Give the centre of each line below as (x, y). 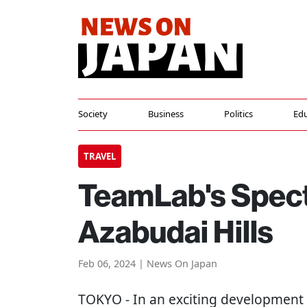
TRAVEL (100, 156)
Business (165, 114)
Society (93, 114)
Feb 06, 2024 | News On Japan (148, 263)
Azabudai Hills (176, 232)
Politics (238, 114)
